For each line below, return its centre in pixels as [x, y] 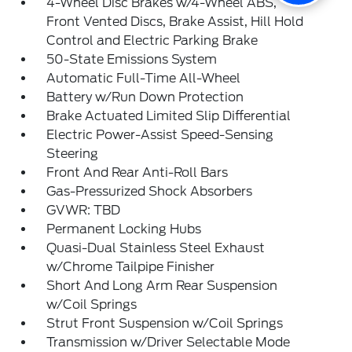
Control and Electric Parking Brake [152, 41]
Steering [73, 154]
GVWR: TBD [84, 211]
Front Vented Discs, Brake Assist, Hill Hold [175, 22]
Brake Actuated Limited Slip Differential [169, 116]
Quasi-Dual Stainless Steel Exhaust [156, 248]
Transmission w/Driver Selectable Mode [169, 343]
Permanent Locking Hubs [124, 229]
